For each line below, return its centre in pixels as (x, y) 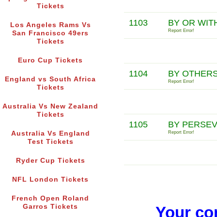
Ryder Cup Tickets (50, 161)
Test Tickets (50, 142)
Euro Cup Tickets (50, 61)
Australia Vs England (50, 134)
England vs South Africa (50, 79)
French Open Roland (50, 199)
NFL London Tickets (50, 180)
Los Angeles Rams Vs (50, 25)
